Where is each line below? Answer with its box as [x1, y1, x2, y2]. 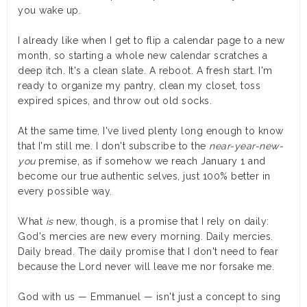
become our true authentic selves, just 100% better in [18, 170, 271, 182]
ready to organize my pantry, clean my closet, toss [18, 79, 260, 91]
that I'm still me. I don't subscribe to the [18, 140, 209, 151]
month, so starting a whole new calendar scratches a [18, 49, 268, 61]
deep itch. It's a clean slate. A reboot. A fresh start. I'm [18, 64, 273, 76]
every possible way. [18, 185, 115, 197]
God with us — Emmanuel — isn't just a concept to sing [18, 291, 281, 302]
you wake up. [18, 4, 81, 16]
